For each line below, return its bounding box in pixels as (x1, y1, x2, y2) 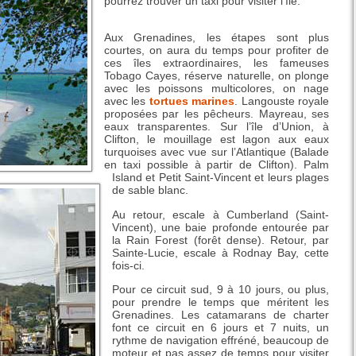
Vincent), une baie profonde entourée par (112, 220, 329, 234)
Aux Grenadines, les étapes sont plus (104, 31, 329, 44)
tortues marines (149, 95, 235, 108)
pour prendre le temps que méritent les (112, 295, 329, 308)
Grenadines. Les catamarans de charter (112, 308, 329, 321)
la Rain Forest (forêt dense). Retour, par (112, 233, 329, 246)
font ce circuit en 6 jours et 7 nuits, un (112, 320, 329, 334)
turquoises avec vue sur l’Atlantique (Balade (104, 145, 329, 159)
